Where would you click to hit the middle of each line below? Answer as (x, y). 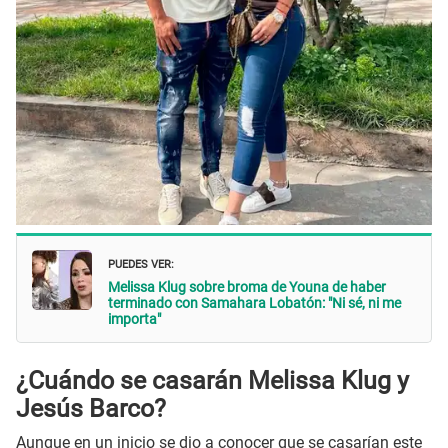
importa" (134, 319)
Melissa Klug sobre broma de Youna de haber (247, 287)
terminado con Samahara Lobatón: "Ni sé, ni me (254, 303)
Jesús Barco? (91, 408)
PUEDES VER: (141, 263)
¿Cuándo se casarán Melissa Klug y (212, 380)
